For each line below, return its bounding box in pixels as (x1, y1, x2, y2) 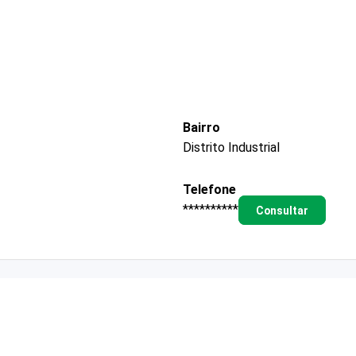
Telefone (183, 181, 236, 197)
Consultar (255, 203, 308, 217)
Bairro (183, 119, 220, 135)
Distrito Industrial (183, 139, 280, 155)
